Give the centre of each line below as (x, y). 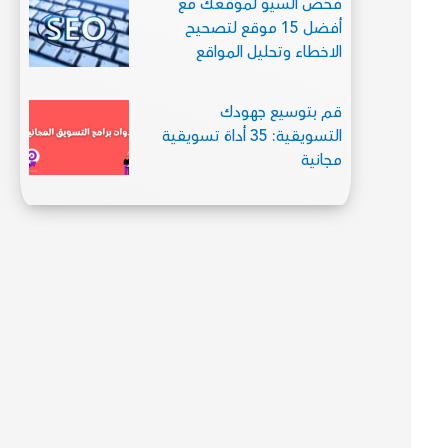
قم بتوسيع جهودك (281, 112)
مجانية (322, 160)
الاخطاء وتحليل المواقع (269, 52)
